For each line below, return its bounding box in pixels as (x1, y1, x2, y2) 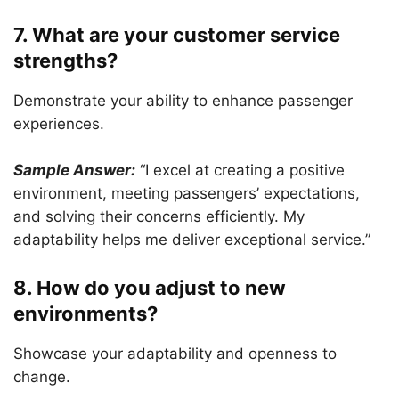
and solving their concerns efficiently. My (13, 208, 305, 225)
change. (13, 368, 70, 386)
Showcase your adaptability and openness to (13, 345, 337, 362)
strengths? (13, 49, 118, 72)
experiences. (13, 115, 104, 133)
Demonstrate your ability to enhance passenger (13, 92, 353, 110)
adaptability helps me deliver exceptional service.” (13, 231, 370, 248)
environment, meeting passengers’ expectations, (13, 184, 360, 202)
